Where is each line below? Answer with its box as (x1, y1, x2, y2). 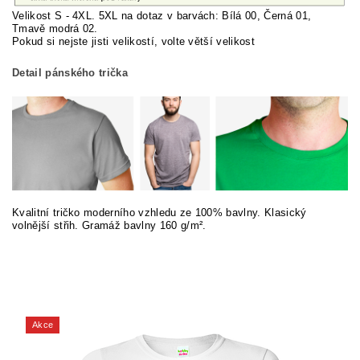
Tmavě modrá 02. (12, 22, 98, 35)
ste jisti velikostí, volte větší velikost (72, 35, 255, 47)
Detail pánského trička (12, 66, 129, 79)
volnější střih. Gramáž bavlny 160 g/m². (12, 219, 207, 231)
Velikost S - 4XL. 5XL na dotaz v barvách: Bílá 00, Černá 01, (12, 9, 312, 22)
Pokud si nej (12, 35, 73, 47)
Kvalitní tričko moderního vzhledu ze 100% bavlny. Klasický (12, 206, 307, 219)
